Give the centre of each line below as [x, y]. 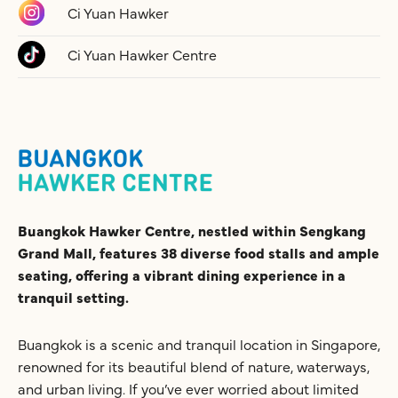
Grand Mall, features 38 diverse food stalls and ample [199, 253]
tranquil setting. [73, 297]
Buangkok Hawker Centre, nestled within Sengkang [192, 231]
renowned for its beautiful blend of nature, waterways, [194, 366]
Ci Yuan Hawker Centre [143, 55]
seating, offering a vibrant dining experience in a [182, 275]
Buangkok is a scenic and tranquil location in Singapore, [199, 344]
